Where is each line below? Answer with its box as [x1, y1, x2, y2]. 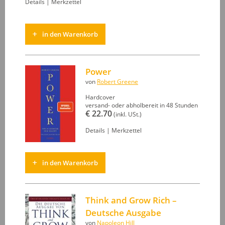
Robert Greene [97, 77, 138, 85]
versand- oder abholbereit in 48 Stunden [85, 101, 198, 109]
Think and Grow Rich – [85, 194, 177, 206]
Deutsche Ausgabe [85, 207, 161, 219]
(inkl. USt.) [112, 110, 142, 118]
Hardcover [85, 93, 115, 101]
